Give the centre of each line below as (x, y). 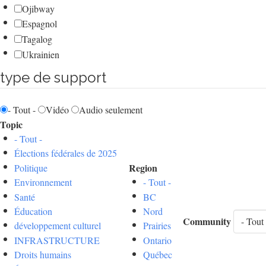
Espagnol (39, 24)
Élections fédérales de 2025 (66, 153)
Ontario (157, 240)
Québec (158, 255)
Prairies (157, 226)
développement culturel (58, 226)
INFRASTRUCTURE (57, 240)
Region (143, 167)
